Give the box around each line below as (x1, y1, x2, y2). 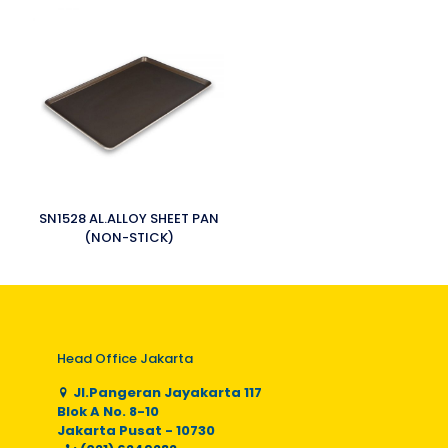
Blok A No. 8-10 (57, 402, 159, 421)
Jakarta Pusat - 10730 (57, 421, 215, 440)
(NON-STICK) (83, 228, 174, 247)
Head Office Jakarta (57, 349, 193, 368)
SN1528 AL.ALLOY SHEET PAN (38, 209, 219, 228)
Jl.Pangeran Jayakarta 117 (70, 383, 262, 402)
